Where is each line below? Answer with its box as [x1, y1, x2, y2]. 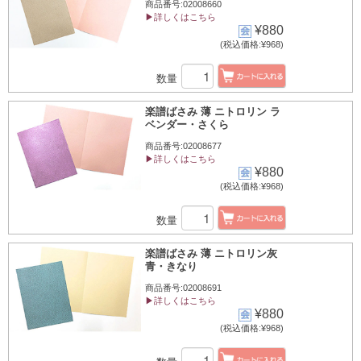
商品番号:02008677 [145, 141, 222, 151]
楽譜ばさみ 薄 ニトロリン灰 [145, 247, 277, 259]
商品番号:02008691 [145, 283, 222, 293]
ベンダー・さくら [145, 118, 229, 131]
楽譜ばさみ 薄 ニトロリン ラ [145, 106, 280, 118]
